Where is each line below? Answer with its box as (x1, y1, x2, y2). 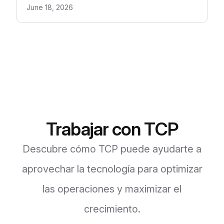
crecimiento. (83, 202, 140, 215)
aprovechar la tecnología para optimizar (21, 162, 202, 175)
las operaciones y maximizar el (42, 182, 181, 195)
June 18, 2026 (26, 2, 73, 11)
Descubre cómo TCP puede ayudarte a (22, 142, 201, 155)
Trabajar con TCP (46, 117, 178, 140)
